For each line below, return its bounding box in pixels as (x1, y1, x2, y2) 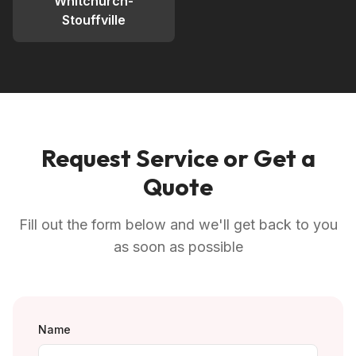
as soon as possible (113, 238, 243, 255)
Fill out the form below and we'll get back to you (18, 216, 338, 233)
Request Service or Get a (41, 143, 315, 173)
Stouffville (62, 12, 126, 28)
